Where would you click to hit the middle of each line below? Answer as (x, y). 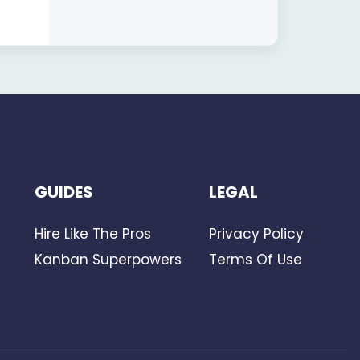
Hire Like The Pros (93, 234)
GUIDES (64, 192)
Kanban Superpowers (108, 260)
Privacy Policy (256, 234)
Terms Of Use (255, 260)
